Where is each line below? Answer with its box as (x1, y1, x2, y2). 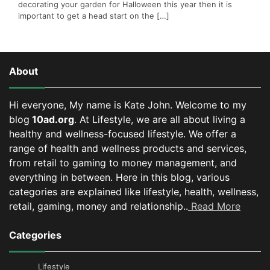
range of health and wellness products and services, (9, 142, 246, 154)
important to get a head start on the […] (18, 10, 169, 20)
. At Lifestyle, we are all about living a (74, 113, 245, 125)
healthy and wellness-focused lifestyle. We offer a (9, 127, 236, 140)
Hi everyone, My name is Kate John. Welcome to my (9, 98, 246, 111)
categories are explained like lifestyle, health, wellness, (9, 185, 259, 198)
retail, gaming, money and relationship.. (9, 199, 188, 212)
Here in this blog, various (116, 171, 230, 183)
